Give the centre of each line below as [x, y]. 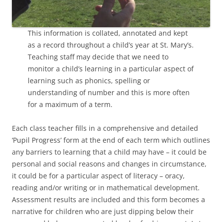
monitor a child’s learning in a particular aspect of [111, 68]
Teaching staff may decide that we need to [98, 56]
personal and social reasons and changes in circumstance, [109, 164]
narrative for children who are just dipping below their [103, 211]
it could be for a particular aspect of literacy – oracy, [98, 175]
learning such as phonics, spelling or [89, 80]
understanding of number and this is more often [109, 92]
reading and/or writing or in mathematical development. [106, 187]
